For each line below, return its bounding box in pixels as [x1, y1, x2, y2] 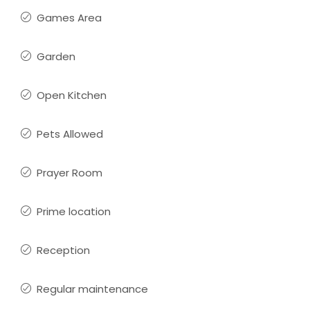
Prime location [37, 204, 111, 219]
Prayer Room [37, 165, 102, 180]
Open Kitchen [37, 88, 107, 102]
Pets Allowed [37, 127, 103, 141]
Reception [37, 243, 90, 257]
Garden [37, 49, 75, 64]
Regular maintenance [37, 282, 148, 296]
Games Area [37, 10, 102, 25]
